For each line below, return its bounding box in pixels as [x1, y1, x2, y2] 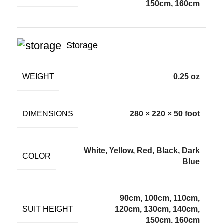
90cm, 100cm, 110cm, [120, 193, 200, 202]
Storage [66, 40, 98, 51]
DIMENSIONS [22, 109, 73, 118]
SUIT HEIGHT [22, 204, 73, 213]
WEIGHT [22, 72, 54, 81]
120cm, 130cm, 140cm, [115, 204, 200, 213]
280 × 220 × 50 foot [130, 109, 200, 118]
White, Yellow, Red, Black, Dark [84, 146, 200, 155]
